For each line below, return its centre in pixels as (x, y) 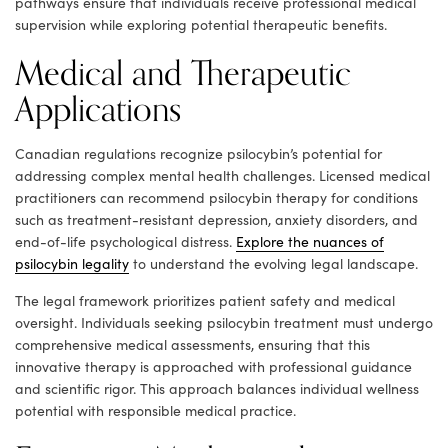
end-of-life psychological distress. (125, 242)
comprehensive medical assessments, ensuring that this (192, 345)
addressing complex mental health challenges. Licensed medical (222, 176)
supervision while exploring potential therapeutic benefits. (201, 25)
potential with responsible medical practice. (155, 411)
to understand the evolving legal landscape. (273, 264)
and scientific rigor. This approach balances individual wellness (217, 389)
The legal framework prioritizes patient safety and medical (205, 301)
